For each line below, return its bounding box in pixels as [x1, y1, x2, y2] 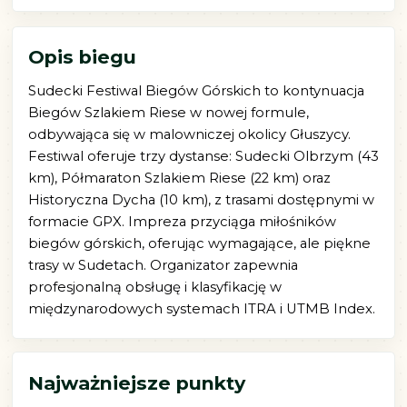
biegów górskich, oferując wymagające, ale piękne [27, 235, 371, 253]
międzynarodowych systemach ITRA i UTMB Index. [27, 301, 375, 318]
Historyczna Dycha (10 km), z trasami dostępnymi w [27, 192, 374, 209]
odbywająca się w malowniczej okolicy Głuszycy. [27, 126, 351, 144]
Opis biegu [27, 45, 136, 69]
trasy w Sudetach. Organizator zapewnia [27, 257, 298, 274]
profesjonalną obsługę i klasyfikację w [27, 279, 282, 296]
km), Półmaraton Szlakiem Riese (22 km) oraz [27, 170, 331, 187]
